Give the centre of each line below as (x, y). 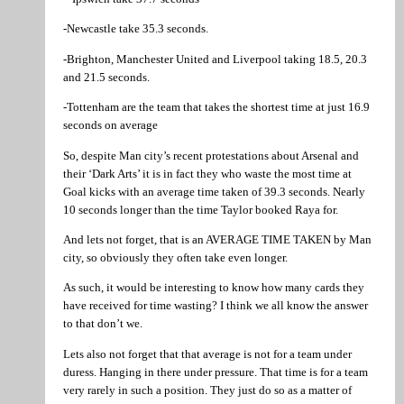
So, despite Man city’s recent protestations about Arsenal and (211, 155)
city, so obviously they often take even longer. (175, 257)
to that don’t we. (103, 324)
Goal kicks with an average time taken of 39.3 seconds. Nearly (214, 191)
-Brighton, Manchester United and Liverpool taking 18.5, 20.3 (215, 59)
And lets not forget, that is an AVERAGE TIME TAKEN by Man (217, 239)
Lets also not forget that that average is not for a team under (207, 353)
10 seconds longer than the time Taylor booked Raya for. (201, 209)
